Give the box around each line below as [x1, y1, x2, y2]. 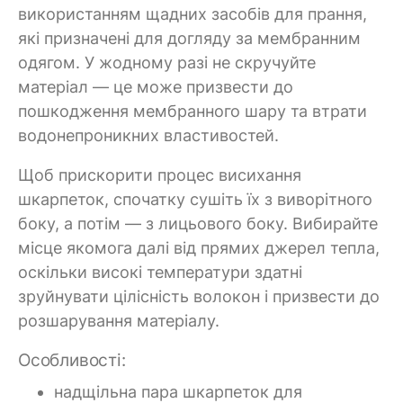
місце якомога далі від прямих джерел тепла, [18, 238, 380, 257]
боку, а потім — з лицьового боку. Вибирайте [18, 214, 378, 233]
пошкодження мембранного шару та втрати [18, 102, 367, 121]
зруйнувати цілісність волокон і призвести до [18, 287, 380, 306]
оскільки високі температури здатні [18, 263, 302, 282]
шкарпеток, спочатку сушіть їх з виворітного [18, 190, 372, 209]
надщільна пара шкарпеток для [54, 381, 302, 401]
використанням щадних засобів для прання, [18, 4, 367, 23]
